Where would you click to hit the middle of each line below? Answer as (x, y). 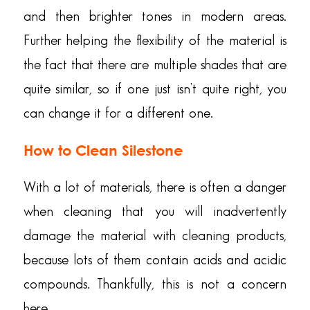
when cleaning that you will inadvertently (155, 212)
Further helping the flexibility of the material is (155, 40)
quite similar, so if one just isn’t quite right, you (155, 89)
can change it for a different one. (118, 113)
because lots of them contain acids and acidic (155, 261)
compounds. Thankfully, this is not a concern (155, 285)
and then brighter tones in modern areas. (155, 16)
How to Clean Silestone (103, 150)
